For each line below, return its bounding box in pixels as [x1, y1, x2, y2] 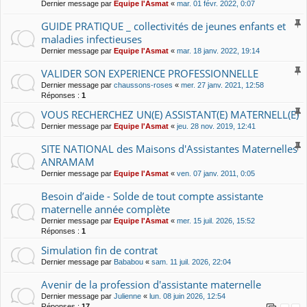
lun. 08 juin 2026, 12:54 [149, 291, 225, 300]
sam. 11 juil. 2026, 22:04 [151, 257, 231, 266]
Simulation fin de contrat [41, 243, 158, 257]
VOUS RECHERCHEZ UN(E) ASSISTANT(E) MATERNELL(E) [41, 107, 299, 121]
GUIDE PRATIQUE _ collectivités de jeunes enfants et [41, 19, 286, 33]
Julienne [114, 291, 141, 300]
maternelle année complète [41, 201, 170, 216]
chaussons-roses [114, 80, 173, 89]
